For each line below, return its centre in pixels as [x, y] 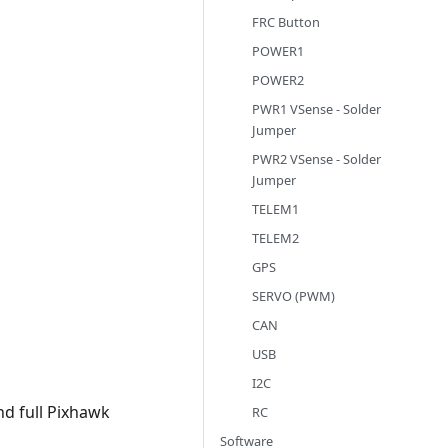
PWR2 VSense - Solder [316, 159]
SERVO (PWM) [293, 296]
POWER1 [278, 51]
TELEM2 [275, 238]
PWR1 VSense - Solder [316, 109]
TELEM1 [275, 209]
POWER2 [278, 80]
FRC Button [286, 22]
